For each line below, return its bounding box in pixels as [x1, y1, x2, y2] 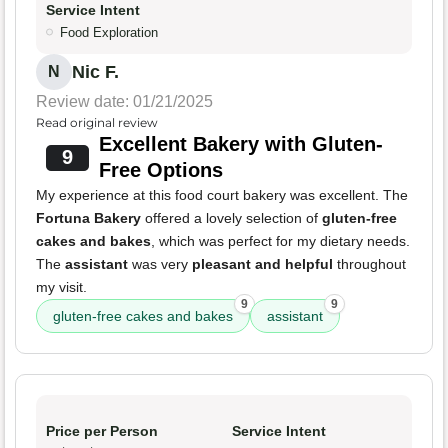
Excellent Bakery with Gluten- [98, 133, 383, 156]
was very [128, 256, 192, 273]
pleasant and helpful [192, 256, 333, 273]
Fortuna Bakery [36, 210, 141, 227]
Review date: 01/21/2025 [36, 93, 213, 111]
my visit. [36, 279, 87, 296]
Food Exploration [60, 25, 158, 41]
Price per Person [46, 423, 158, 440]
